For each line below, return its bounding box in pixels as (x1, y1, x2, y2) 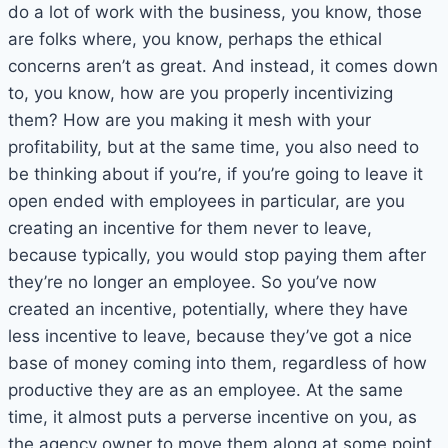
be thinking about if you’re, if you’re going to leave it (8, 164, 423, 185)
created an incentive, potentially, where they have (8, 299, 408, 320)
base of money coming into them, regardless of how (8, 353, 427, 374)
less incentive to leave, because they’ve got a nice (8, 326, 412, 347)
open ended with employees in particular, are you (8, 191, 405, 212)
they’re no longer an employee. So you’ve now (8, 272, 377, 293)
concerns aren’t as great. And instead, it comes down (8, 56, 438, 77)
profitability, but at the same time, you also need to (8, 137, 419, 158)
